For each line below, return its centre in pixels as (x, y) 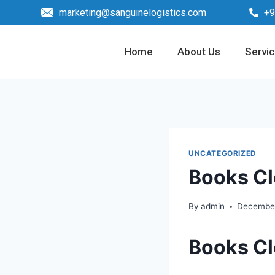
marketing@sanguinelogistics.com (133, 12)
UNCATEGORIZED (223, 153)
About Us (199, 51)
